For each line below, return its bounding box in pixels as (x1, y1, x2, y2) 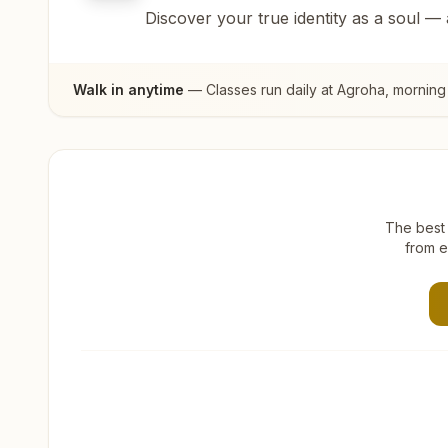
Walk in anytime (73, 80, 184, 98)
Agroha (337, 80, 385, 98)
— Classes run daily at (184, 80, 337, 98)
